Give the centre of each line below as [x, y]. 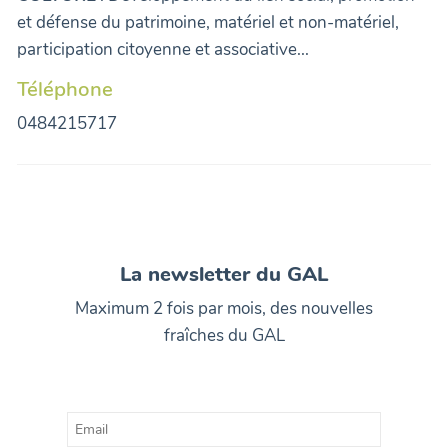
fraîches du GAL [224, 335]
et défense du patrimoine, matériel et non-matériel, [208, 22]
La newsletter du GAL [224, 273]
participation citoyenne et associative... [163, 49]
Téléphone [65, 88]
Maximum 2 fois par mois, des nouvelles [224, 308]
